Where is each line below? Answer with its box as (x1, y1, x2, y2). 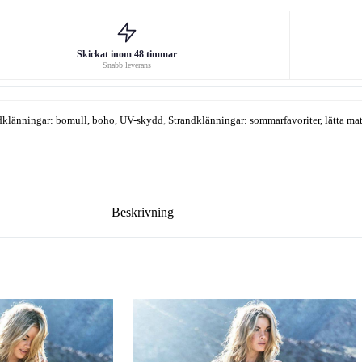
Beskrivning (112, 204, 175, 219)
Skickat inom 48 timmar (76, 48, 177, 60)
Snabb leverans (102, 60, 151, 69)
